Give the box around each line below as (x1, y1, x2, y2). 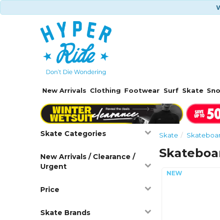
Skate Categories (40, 129, 107, 138)
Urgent (40, 162, 67, 171)
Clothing (90, 86, 121, 94)
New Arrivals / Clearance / (40, 152, 136, 161)
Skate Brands (40, 208, 91, 217)
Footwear (124, 86, 160, 94)
